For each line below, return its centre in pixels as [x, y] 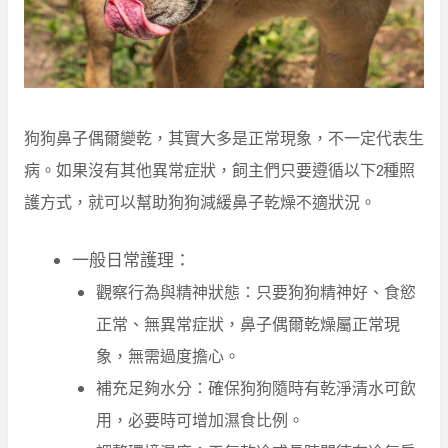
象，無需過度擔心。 [168, 356]
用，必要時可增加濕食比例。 [200, 420]
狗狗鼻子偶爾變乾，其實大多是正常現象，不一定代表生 [224, 138]
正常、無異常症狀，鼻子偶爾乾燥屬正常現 [248, 324]
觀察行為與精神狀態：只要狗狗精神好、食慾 [256, 292]
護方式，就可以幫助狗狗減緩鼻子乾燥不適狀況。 [200, 202]
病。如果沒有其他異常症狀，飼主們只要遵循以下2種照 [219, 170]
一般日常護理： [131, 259]
